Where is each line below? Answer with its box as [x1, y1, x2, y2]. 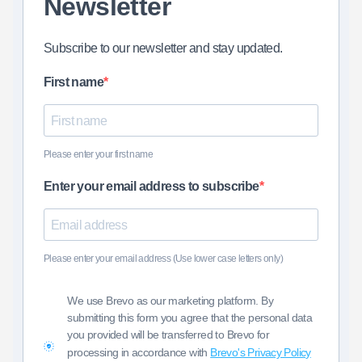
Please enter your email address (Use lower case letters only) [44, 253, 283, 265]
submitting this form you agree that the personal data [67, 311, 313, 325]
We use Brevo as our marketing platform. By [67, 294, 273, 308]
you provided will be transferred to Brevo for [67, 328, 270, 342]
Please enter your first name [44, 149, 153, 161]
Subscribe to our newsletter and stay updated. [44, 41, 283, 56]
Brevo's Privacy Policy [210, 346, 311, 360]
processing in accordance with [67, 346, 211, 360]
